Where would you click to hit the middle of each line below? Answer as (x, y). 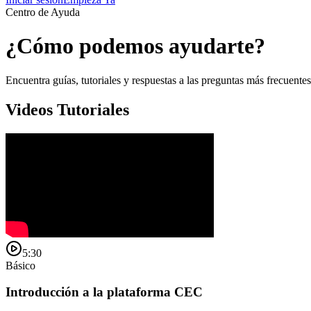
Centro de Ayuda (43, 12)
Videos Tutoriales (67, 109)
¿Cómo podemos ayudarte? (135, 46)
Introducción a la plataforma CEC (104, 292)
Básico (20, 265)
